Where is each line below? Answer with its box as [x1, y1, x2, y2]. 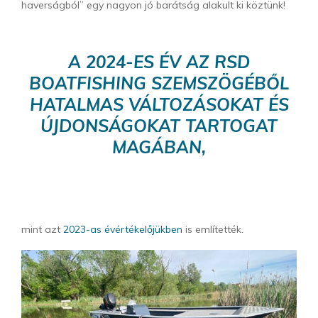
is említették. [182, 222, 243, 236]
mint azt [21, 222, 63, 236]
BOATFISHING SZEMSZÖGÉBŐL [29, 72, 289, 94]
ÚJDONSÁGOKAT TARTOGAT [40, 114, 278, 136]
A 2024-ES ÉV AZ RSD [68, 50, 250, 72]
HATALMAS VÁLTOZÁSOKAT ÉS [29, 93, 289, 115]
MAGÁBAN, [112, 136, 206, 158]
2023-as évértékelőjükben [63, 222, 182, 236]
